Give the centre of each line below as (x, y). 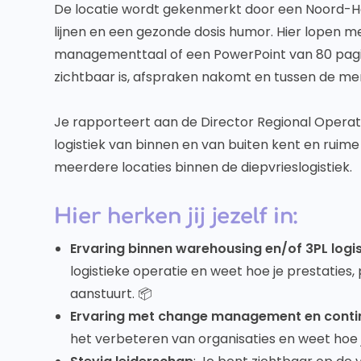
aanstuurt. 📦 (112, 294)
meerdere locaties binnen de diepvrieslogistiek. (203, 167)
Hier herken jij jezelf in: (176, 216)
